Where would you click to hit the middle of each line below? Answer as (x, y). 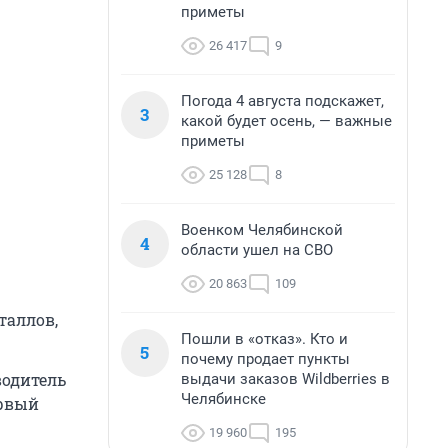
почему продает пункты (265, 359)
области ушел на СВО (257, 250)
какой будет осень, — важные (286, 121)
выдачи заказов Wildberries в (285, 379)
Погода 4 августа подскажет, (282, 101)
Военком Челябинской (262, 230)
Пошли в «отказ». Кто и (264, 339)
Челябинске (223, 399)
